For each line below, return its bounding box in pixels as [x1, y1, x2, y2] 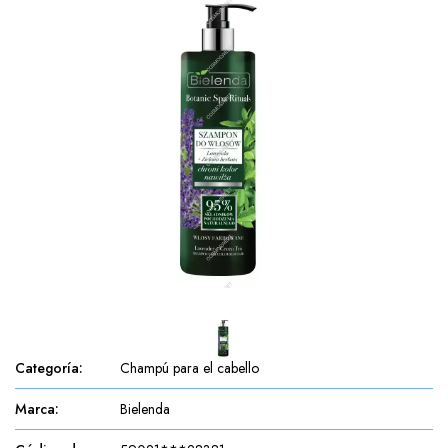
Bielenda [120, 399, 170, 419]
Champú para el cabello [120, 358, 259, 378]
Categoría [15, 358, 79, 378]
